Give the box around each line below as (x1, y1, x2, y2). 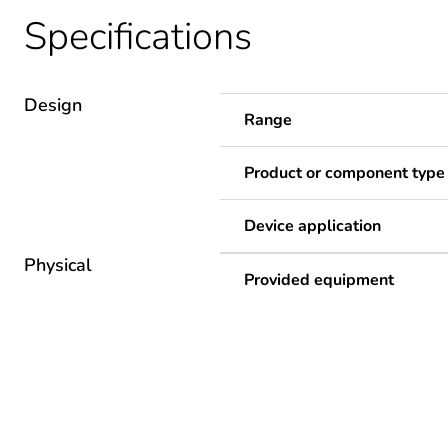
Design (24, 92, 82, 117)
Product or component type (244, 161, 445, 184)
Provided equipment (244, 268, 394, 291)
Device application (244, 214, 381, 237)
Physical (24, 252, 92, 277)
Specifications (24, 10, 252, 62)
